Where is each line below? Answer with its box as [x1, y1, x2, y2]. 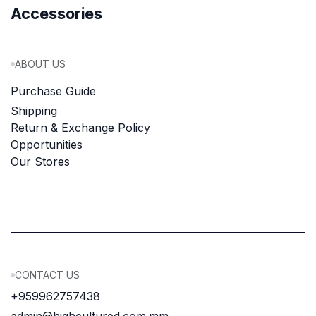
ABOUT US [15, 58, 66, 70]
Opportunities [11, 138, 83, 152]
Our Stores [11, 154, 70, 169]
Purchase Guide [11, 84, 96, 98]
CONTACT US [15, 269, 80, 281]
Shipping [11, 104, 57, 118]
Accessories [11, 4, 102, 23]
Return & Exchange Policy [11, 121, 150, 135]
